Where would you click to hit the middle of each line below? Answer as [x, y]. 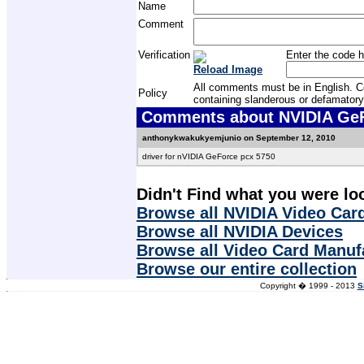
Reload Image [228, 69]
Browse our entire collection [247, 269]
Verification [164, 54]
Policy [153, 93]
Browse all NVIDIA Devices [240, 231]
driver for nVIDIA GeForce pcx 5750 [209, 156]
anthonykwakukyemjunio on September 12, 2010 [239, 137]
